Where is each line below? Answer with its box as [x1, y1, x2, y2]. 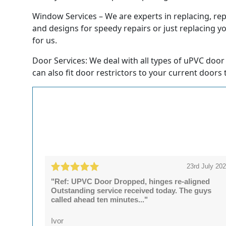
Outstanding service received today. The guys [51, 186, 212, 195]
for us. [32, 34, 57, 46]
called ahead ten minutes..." [51, 195, 148, 204]
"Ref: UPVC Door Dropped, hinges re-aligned [51, 177, 210, 186]
